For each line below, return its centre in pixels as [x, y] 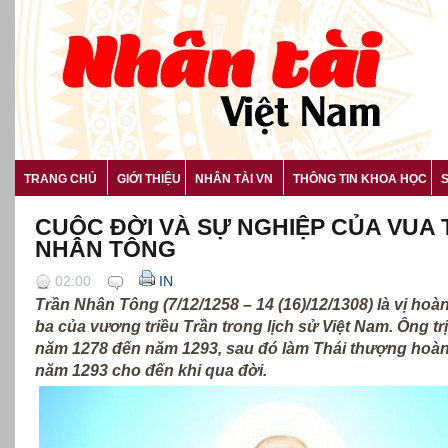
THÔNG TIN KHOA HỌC [360, 179]
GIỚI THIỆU [149, 179]
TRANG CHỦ [60, 179]
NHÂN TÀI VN [234, 179]
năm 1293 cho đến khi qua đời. [153, 370]
